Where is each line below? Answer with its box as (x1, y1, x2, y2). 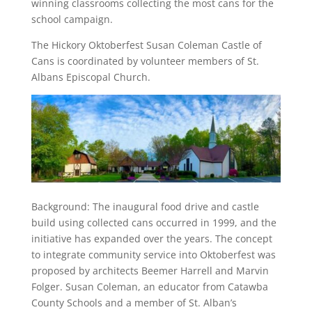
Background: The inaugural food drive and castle (31, 199, 259, 213)
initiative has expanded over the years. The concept (31, 231, 272, 245)
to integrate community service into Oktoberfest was (31, 247, 276, 261)
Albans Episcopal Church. (31, 70, 150, 84)
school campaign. (31, 12, 113, 26)
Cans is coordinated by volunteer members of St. (31, 54, 259, 68)
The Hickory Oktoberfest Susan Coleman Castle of (31, 38, 262, 52)
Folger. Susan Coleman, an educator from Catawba (31, 279, 268, 293)
